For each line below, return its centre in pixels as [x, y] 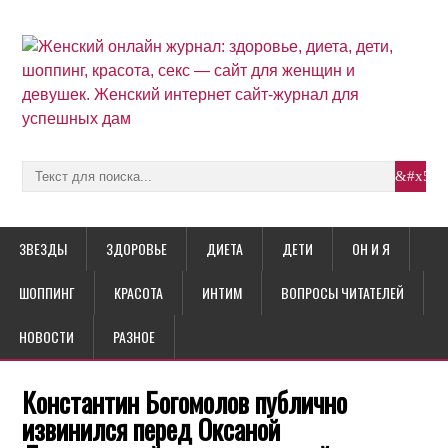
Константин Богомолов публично [185, 402]
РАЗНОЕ [134, 336]
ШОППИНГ [47, 292]
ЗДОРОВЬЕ [136, 248]
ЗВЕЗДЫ [43, 248]
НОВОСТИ [46, 336]
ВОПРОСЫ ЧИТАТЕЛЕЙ [342, 292]
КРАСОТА [138, 292]
